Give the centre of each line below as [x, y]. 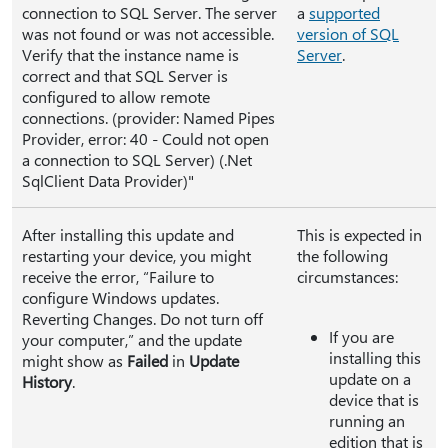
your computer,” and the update [132, 339]
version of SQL [348, 33]
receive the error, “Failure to [118, 276]
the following [342, 255]
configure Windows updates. [120, 297]
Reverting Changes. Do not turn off [142, 318]
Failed [147, 360]
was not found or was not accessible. [148, 33]
